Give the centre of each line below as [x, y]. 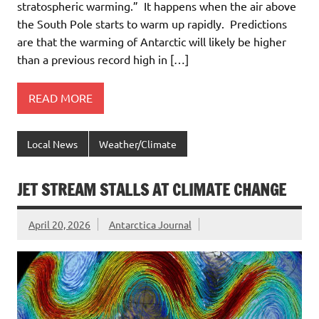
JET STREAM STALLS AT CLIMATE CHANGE [152, 190]
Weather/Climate [138, 143]
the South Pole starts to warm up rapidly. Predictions [152, 23]
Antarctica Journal [150, 225]
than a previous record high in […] [103, 59]
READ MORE [61, 98]
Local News [53, 143]
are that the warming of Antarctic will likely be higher [152, 41]
